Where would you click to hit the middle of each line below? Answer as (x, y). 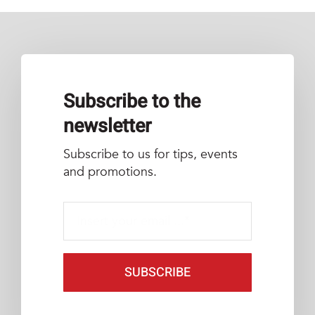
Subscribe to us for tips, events (150, 155)
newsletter (107, 127)
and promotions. (110, 172)
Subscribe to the (131, 102)
